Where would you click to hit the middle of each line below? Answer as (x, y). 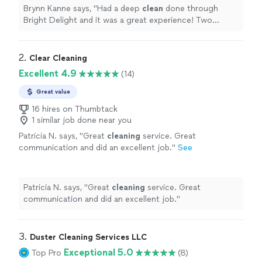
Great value (53, 92)
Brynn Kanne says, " (60, 8)
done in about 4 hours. (183, 32)
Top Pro (46, 253)
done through (191, 8)
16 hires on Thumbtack (75, 109)
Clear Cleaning (58, 58)
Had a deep (120, 8)
